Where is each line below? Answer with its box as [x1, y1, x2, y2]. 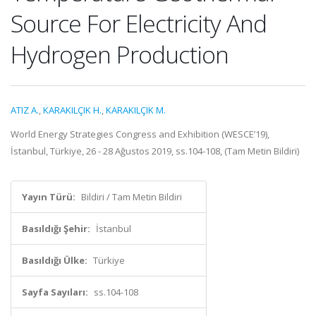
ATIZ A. [11, 104, 39, 116]
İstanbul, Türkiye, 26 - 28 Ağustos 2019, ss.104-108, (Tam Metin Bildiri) [11, 145, 299, 157]
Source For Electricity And [11, 7, 267, 39]
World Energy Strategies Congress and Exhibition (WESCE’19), [11, 128, 269, 140]
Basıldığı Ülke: [22, 254, 87, 267]
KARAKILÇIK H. [43, 104, 102, 116]
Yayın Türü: [22, 190, 75, 203]
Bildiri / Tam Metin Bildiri [81, 190, 182, 203]
